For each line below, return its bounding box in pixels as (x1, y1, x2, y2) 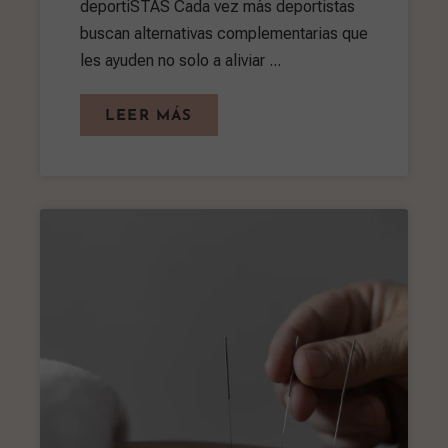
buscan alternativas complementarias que (80, 23, 368, 43)
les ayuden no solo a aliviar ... (80, 50, 281, 70)
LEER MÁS (105, 108, 193, 124)
